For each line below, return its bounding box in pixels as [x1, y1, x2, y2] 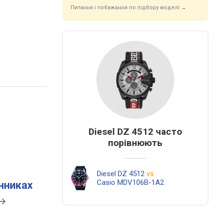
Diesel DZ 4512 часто [89, 126, 182, 137]
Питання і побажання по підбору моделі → [71, 4, 186, 11]
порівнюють [108, 137, 163, 148]
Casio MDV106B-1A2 [97, 178, 164, 187]
